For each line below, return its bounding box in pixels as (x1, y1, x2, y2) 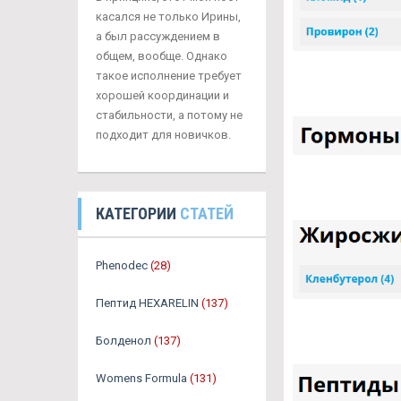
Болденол (96, 334, 151, 348)
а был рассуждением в (96, 30, 220, 44)
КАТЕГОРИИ (96, 204, 180, 224)
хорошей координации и (96, 89, 229, 103)
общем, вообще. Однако (96, 49, 227, 64)
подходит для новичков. (96, 128, 231, 142)
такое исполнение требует (96, 69, 242, 83)
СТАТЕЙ (180, 204, 234, 224)
